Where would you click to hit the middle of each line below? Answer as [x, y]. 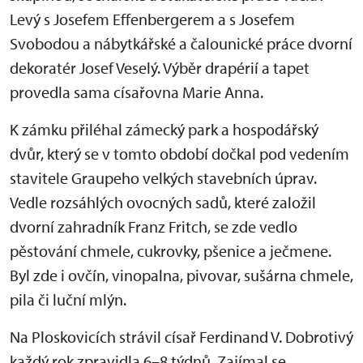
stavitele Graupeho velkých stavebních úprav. [163, 178]
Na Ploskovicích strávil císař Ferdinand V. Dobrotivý [181, 337]
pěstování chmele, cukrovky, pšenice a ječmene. [171, 251]
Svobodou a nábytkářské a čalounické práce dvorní [181, 43]
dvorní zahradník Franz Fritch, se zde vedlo [154, 226]
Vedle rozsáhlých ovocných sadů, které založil [163, 202]
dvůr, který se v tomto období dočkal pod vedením [179, 154]
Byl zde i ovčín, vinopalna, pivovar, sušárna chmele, [181, 275]
